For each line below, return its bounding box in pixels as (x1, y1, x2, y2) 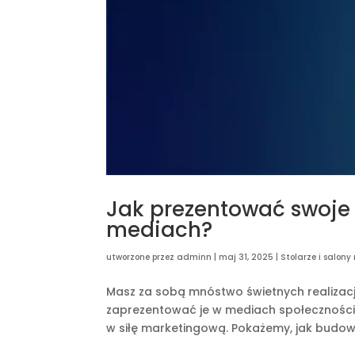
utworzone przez (106, 251, 177, 264)
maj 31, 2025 (219, 251, 274, 264)
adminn (177, 251, 212, 264)
